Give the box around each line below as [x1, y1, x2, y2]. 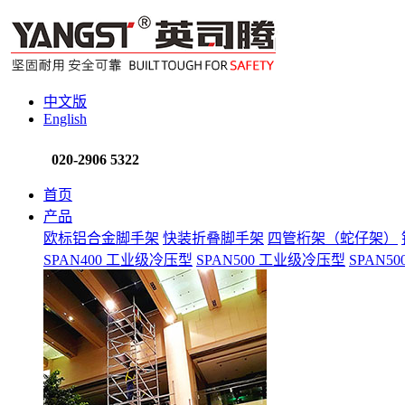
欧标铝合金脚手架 [43, 231, 159, 246]
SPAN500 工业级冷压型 [196, 252, 345, 268]
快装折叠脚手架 [163, 231, 264, 246]
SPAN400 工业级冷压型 [43, 252, 193, 268]
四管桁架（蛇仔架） [268, 231, 398, 246]
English [43, 111, 87, 127]
